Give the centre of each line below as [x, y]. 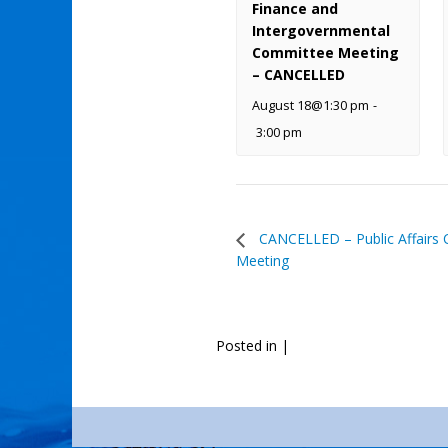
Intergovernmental [321, 30]
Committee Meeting [325, 52]
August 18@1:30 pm [310, 105]
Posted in [248, 345]
